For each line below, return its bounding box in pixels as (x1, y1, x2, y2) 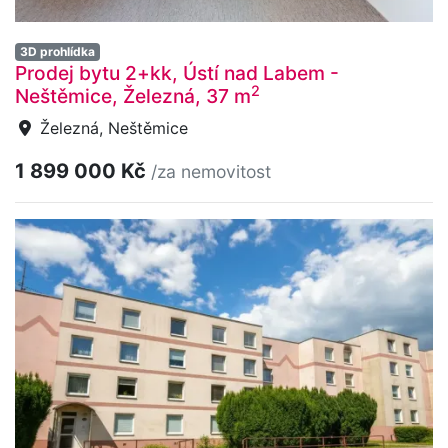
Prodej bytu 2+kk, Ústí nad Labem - (15, 61, 339, 86)
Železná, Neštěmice (35, 118, 188, 139)
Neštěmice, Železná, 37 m (15, 84, 251, 109)
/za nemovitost (151, 161, 271, 183)
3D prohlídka (19, 44, 95, 60)
